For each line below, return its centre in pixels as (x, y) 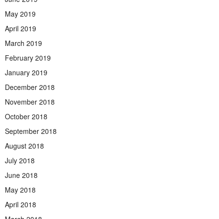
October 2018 (26, 117)
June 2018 (21, 175)
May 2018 (20, 190)
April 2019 (21, 29)
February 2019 (28, 58)
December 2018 (30, 87)
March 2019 (23, 43)
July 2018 (20, 161)
